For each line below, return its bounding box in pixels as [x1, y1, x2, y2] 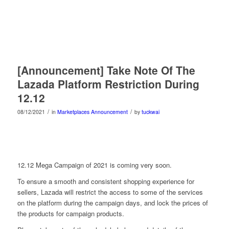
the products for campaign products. [17, 208, 124, 218]
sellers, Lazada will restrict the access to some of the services [17, 187, 203, 197]
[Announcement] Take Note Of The [17, 62, 195, 78]
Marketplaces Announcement [57, 107, 128, 116]
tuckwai [141, 107, 159, 116]
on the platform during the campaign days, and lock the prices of [17, 197, 208, 208]
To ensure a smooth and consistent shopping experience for [17, 176, 194, 186]
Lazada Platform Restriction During [17, 76, 199, 91]
